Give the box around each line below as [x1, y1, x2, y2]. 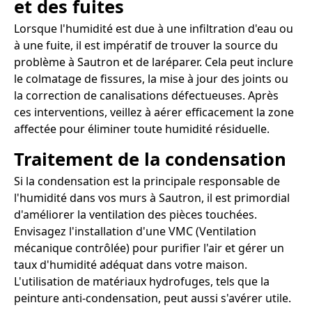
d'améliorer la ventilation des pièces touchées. [14, 206, 257, 222]
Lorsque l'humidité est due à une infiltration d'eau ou [14, 20, 293, 36]
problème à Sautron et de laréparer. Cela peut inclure [14, 54, 293, 70]
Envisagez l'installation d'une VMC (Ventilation [14, 223, 256, 239]
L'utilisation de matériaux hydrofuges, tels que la [14, 273, 270, 289]
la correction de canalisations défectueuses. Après [14, 87, 279, 103]
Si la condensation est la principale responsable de [14, 173, 280, 189]
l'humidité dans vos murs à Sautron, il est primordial [14, 189, 290, 205]
